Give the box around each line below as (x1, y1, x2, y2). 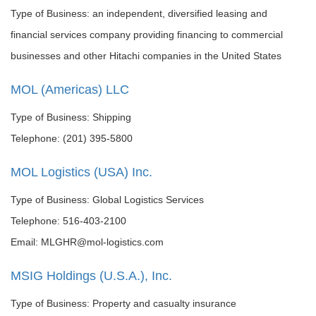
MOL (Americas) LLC (11, 83, 129, 97)
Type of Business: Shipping (11, 111, 131, 123)
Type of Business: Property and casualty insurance (11, 298, 236, 309)
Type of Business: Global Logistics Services (11, 194, 204, 205)
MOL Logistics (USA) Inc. (11, 165, 152, 179)
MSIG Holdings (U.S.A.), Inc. (11, 269, 172, 283)
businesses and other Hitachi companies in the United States (11, 50, 281, 61)
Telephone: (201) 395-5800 (11, 133, 133, 144)
